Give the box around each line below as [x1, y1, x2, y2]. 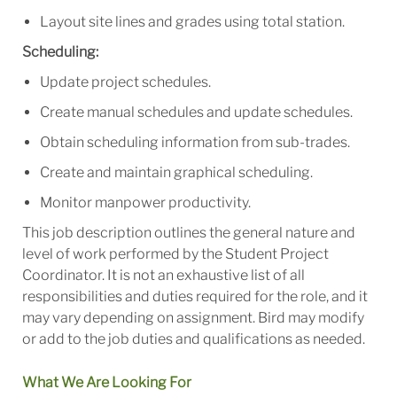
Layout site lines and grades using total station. [39, 13, 347, 31]
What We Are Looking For [21, 374, 191, 392]
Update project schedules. [39, 74, 214, 91]
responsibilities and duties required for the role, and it [21, 288, 368, 306]
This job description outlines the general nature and [21, 224, 355, 242]
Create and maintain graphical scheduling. [39, 164, 318, 182]
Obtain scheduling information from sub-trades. [39, 134, 353, 152]
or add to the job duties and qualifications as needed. [21, 331, 365, 348]
